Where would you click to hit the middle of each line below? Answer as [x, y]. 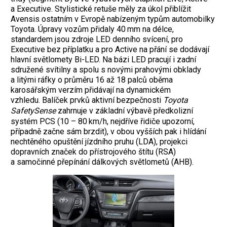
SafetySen [29, 110]
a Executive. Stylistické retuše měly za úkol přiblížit [101, 9]
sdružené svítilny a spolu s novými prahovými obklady [106, 69]
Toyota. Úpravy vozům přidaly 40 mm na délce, [92, 29]
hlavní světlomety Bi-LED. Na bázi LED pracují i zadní [103, 59]
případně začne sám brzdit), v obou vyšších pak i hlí [101, 131]
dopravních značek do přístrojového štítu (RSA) [93, 152]
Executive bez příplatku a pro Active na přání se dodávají [110, 49]
